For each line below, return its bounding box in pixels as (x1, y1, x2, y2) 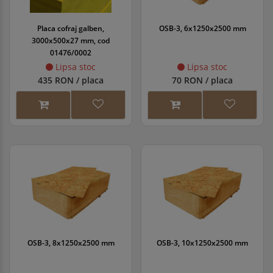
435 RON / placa (38, 74, 104, 86)
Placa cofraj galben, (37, 23, 104, 34)
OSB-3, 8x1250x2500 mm (27, 238, 115, 248)
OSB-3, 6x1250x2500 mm (158, 23, 246, 34)
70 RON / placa (172, 74, 233, 86)
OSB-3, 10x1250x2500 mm (157, 238, 248, 248)
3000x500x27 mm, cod (32, 35, 110, 46)
